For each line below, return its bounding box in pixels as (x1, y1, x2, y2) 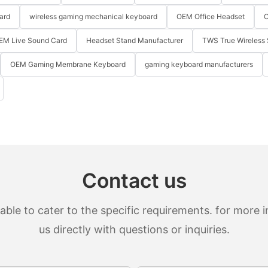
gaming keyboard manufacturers (145, 60, 253, 69)
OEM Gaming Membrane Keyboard (10, 60, 126, 69)
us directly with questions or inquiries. (38, 223, 230, 236)
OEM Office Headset (176, 12, 245, 22)
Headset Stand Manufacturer (86, 36, 183, 45)
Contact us (81, 168, 187, 193)
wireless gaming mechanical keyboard (29, 12, 157, 22)
